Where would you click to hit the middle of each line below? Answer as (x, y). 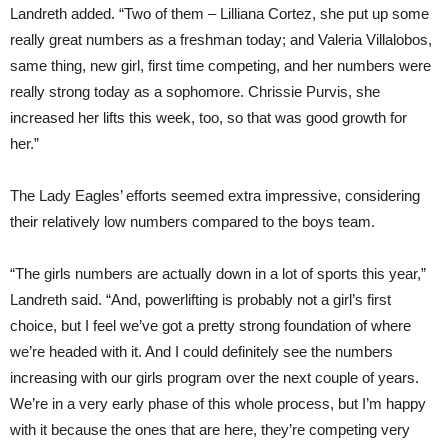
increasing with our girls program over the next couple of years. (214, 377)
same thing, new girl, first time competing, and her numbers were (220, 65)
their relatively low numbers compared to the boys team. (192, 221)
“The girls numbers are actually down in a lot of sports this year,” (218, 273)
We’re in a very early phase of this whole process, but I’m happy (218, 403)
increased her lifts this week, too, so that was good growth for (208, 117)
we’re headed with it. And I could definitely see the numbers (201, 351)
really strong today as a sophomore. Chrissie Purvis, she (195, 91)
